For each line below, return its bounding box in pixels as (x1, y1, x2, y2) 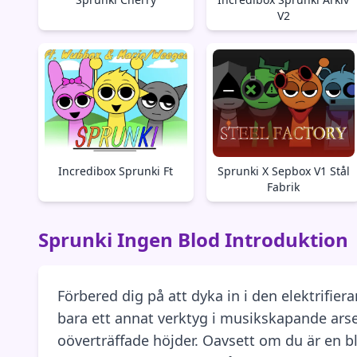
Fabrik (267, 179, 300, 195)
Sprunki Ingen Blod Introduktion (38, 226, 348, 253)
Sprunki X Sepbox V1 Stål (217, 163, 350, 179)
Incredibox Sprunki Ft (58, 163, 174, 179)
